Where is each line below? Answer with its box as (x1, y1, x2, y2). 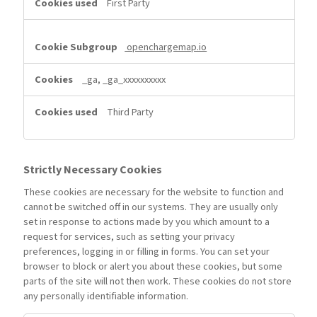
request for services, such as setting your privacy (23, 229, 236, 245)
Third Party (107, 105, 154, 120)
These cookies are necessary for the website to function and (23, 185, 284, 200)
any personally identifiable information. (23, 289, 189, 304)
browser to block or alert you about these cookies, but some (23, 259, 283, 275)
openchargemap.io (125, 40, 207, 55)
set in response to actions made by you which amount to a (23, 214, 270, 230)
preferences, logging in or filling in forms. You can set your (23, 244, 270, 260)
